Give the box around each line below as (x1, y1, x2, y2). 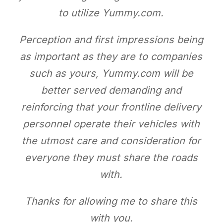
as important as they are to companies (20, 50, 202, 62)
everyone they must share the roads (24, 151, 198, 164)
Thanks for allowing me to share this (25, 195, 197, 207)
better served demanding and (41, 84, 181, 96)
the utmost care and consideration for (21, 134, 201, 147)
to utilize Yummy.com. (58, 6, 164, 19)
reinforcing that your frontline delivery (21, 101, 201, 113)
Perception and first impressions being (19, 33, 203, 46)
